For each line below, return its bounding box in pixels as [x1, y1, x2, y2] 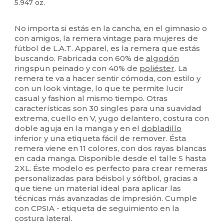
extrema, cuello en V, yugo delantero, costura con [14, 113, 209, 123]
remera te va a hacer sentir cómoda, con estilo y [14, 73, 201, 83]
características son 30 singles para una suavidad [14, 103, 202, 113]
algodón [146, 53, 179, 63]
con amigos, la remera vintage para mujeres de [14, 33, 198, 43]
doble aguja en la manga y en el [14, 123, 142, 133]
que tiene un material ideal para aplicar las [14, 183, 181, 193]
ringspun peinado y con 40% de [14, 63, 140, 73]
